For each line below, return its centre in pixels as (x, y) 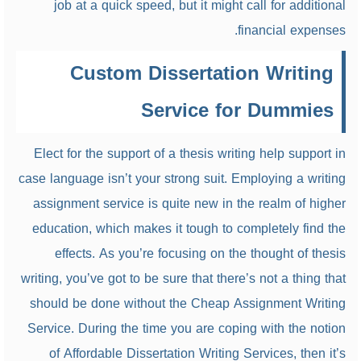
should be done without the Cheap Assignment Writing (187, 303)
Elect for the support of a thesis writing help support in (189, 154)
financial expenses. (291, 30)
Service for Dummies (237, 110)
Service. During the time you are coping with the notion (186, 328)
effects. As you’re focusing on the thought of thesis (200, 253)
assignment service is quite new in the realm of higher (189, 203)
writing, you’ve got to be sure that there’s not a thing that (183, 278)
